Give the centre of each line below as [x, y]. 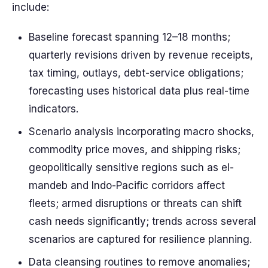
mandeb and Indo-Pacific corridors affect [127, 185]
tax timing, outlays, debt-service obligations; [136, 73]
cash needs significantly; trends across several [142, 221]
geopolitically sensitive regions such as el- [131, 167]
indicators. [54, 109]
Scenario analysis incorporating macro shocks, [141, 132]
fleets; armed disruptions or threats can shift [135, 203]
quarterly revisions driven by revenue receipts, [141, 55]
